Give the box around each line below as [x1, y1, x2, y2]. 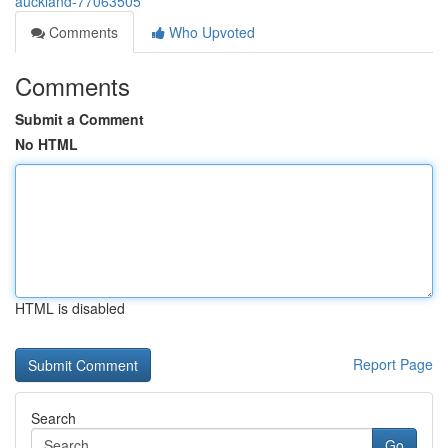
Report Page [353, 354, 433, 374]
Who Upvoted [165, 22, 255, 42]
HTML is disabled [15, 298, 125, 318]
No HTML [15, 134, 78, 154]
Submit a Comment [15, 109, 144, 129]
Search [31, 408, 76, 428]
